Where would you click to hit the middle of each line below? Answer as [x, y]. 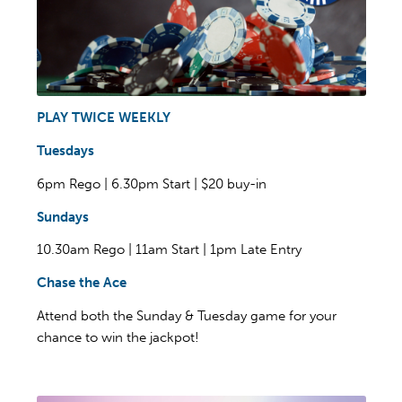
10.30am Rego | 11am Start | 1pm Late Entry [169, 250]
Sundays [63, 217]
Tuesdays [66, 151]
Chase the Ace [82, 283]
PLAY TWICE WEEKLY [104, 118]
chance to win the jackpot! [118, 337]
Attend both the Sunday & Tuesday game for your [187, 315]
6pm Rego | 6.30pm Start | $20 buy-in [152, 184]
